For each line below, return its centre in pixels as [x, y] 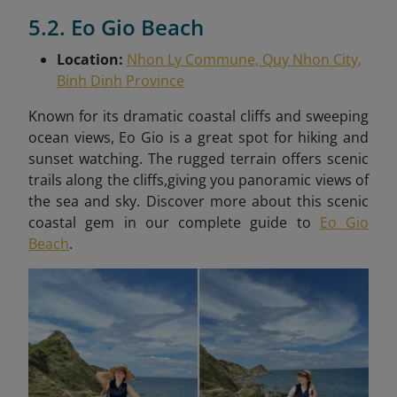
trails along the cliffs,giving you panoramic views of [198, 180]
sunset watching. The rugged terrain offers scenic [198, 159]
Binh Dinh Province [121, 81]
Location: [92, 60]
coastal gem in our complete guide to [174, 223]
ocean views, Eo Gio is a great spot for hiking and [198, 138]
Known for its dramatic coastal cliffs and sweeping [198, 117]
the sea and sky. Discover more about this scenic [198, 202]
